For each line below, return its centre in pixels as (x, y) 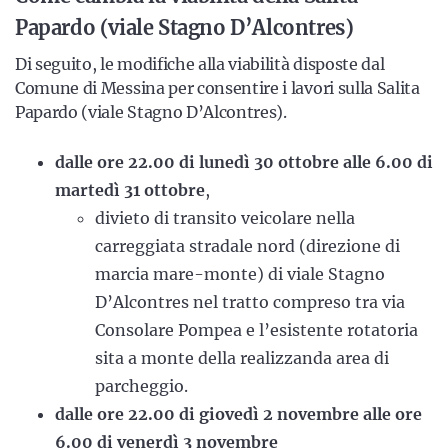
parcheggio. (141, 386)
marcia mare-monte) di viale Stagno (240, 274)
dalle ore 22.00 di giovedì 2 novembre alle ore (238, 414)
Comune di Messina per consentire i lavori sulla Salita (217, 88)
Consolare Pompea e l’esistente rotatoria (256, 330)
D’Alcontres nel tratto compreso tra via (250, 302)
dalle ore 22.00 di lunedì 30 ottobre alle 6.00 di (244, 162)
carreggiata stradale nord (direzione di (247, 246)
